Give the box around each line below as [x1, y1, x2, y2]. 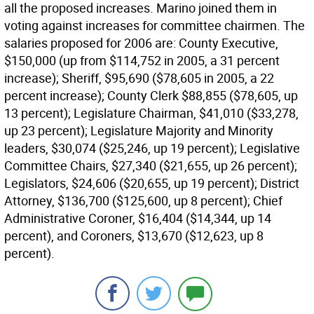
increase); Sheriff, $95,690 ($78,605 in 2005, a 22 [4, 69, 274, 86]
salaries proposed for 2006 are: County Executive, [4, 34, 278, 51]
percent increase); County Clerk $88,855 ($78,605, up [4, 87, 298, 104]
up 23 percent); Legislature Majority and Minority [4, 122, 273, 139]
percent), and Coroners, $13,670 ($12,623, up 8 [4, 227, 264, 244]
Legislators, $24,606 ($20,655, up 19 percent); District [4, 175, 299, 191]
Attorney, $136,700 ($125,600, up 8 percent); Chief [4, 192, 282, 209]
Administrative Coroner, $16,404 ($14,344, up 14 [4, 210, 271, 226]
